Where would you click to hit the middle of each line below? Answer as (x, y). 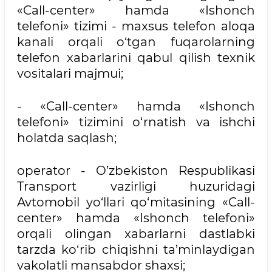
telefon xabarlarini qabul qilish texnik (136, 58)
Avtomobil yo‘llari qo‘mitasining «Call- (136, 202)
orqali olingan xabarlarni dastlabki (136, 234)
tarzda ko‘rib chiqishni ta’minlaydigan (136, 250)
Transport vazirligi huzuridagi (136, 186)
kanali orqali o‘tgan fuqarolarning (136, 42)
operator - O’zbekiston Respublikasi (136, 171)
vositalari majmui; (70, 73)
